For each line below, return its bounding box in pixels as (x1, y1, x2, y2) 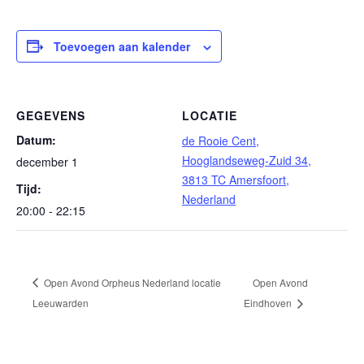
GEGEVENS (16, 106, 85, 123)
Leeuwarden (32, 296, 89, 310)
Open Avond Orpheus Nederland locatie (41, 275, 221, 289)
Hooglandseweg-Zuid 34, (182, 151, 311, 168)
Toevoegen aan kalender (54, 37, 190, 54)
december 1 (16, 153, 78, 170)
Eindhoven (244, 296, 295, 310)
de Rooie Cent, (182, 132, 259, 149)
